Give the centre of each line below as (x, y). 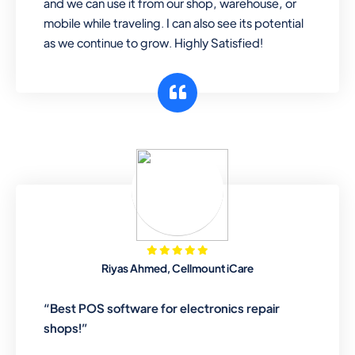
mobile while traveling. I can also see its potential (174, 22)
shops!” (66, 327)
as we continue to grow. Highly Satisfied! (154, 42)
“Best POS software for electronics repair (162, 307)
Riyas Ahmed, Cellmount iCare (177, 267)
